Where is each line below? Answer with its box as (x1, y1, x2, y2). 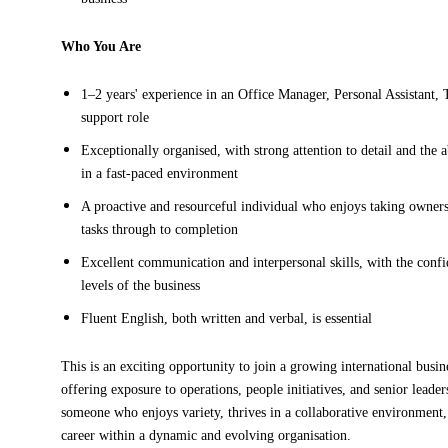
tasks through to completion (81, 222, 239, 237)
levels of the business (81, 278, 201, 293)
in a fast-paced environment (81, 166, 239, 181)
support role (81, 110, 150, 125)
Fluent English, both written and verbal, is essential (81, 311, 373, 326)
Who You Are (61, 39, 142, 54)
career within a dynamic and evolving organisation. (61, 428, 352, 443)
